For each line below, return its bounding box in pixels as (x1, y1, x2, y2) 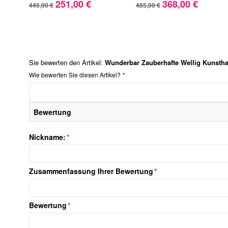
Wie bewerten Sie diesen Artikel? (29, 70, 122, 79)
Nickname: (29, 131, 66, 142)
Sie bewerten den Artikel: (29, 57, 105, 67)
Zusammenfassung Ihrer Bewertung (29, 165, 153, 176)
